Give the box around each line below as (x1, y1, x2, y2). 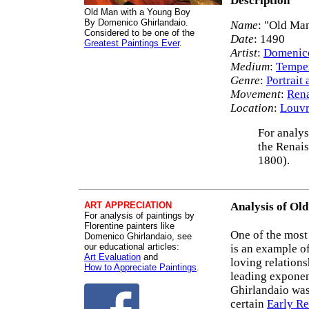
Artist (230, 46, 257, 60)
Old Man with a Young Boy (84, 7, 190, 17)
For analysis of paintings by (84, 210, 195, 221)
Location (230, 101, 274, 115)
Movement (230, 88, 281, 101)
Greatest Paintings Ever (84, 38, 179, 48)
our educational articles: (84, 241, 179, 252)
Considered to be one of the (84, 28, 195, 38)
